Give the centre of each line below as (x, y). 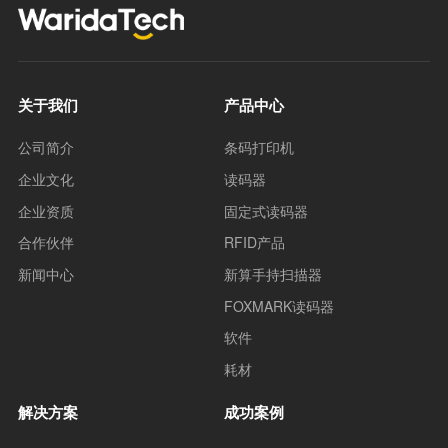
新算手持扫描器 (273, 274)
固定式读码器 (266, 210)
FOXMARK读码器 (279, 305)
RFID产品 (254, 242)
